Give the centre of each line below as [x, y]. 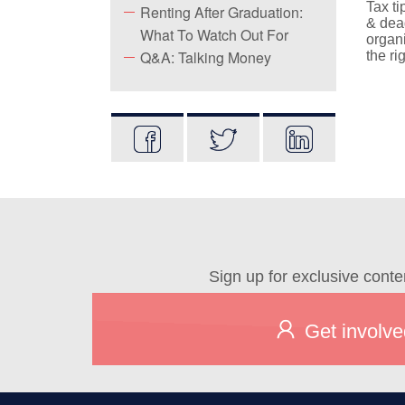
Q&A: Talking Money [206, 57]
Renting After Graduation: [221, 12]
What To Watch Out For [214, 35]
